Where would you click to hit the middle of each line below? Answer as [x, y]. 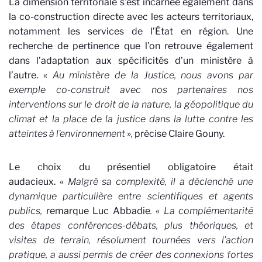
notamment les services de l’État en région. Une [131, 31]
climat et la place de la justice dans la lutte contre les [131, 119]
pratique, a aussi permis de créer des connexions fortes [131, 254]
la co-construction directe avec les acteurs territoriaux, [131, 16]
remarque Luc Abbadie [96, 211]
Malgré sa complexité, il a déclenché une [160, 181]
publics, [25, 211]
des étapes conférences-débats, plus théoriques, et [131, 225]
